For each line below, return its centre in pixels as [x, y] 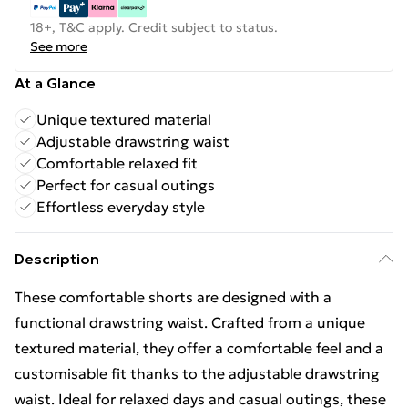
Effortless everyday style [121, 207]
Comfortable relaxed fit [117, 163]
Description [57, 259]
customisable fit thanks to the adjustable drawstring [197, 373]
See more [59, 46]
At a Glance [55, 83]
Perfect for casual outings [126, 185]
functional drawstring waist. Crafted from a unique [190, 322]
